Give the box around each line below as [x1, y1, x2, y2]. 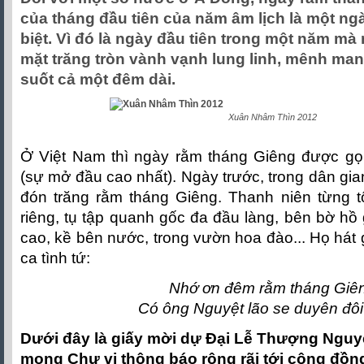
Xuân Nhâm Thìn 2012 [227, 112, 317, 122]
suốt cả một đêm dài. [20, 71, 175, 88]
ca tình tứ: [20, 249, 90, 266]
